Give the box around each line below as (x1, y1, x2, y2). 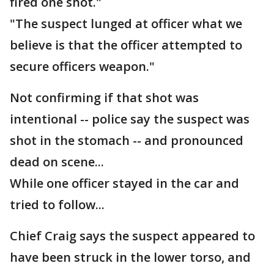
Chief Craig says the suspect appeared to (10, 228, 255, 244)
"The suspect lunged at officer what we (10, 15, 242, 32)
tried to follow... (10, 196, 105, 213)
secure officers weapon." (10, 58, 155, 75)
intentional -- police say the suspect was (10, 111, 250, 127)
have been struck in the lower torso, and (10, 249, 251, 265)
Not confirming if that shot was (10, 89, 199, 106)
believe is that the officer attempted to (10, 37, 242, 53)
